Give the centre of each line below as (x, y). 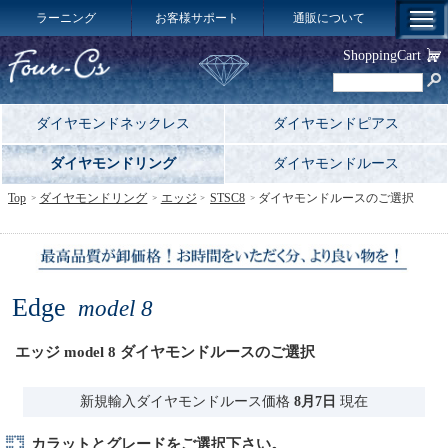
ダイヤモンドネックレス (113, 123)
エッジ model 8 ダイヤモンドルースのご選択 (164, 351)
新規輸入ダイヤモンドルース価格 (187, 401)
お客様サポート (197, 18)
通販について (329, 18)
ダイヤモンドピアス (335, 123)
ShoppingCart (382, 55)
